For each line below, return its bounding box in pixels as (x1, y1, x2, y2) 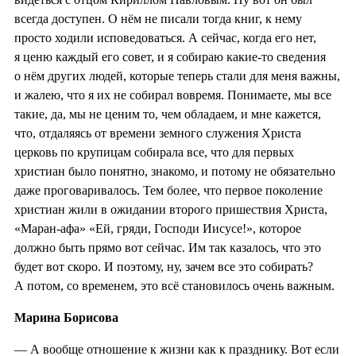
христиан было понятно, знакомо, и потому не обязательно (14, 164, 335, 178)
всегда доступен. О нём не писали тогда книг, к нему (14, 11, 302, 25)
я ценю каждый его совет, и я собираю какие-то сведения (14, 49, 326, 64)
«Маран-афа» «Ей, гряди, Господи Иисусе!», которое (14, 221, 301, 235)
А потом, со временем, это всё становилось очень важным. (14, 278, 335, 292)
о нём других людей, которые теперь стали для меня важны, (14, 68, 340, 83)
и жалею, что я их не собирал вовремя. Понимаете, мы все (14, 87, 331, 102)
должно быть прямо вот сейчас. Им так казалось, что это (14, 240, 321, 254)
